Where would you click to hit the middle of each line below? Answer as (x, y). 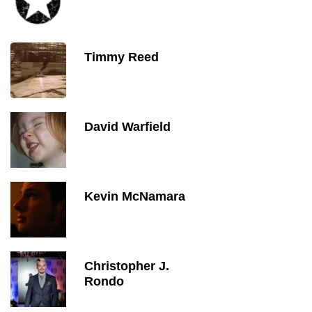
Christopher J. (127, 266)
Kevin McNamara (135, 196)
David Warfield (127, 127)
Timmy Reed (122, 57)
